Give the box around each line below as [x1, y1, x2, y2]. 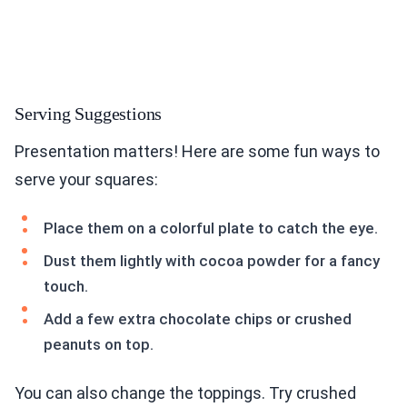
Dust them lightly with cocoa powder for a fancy [44, 252, 380, 271]
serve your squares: [15, 170, 158, 190]
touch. [44, 277, 88, 296]
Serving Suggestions [15, 104, 163, 124]
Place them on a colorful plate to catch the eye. [44, 219, 378, 238]
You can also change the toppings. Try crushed [15, 383, 356, 403]
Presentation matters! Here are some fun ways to [15, 142, 380, 162]
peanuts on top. [44, 335, 154, 354]
